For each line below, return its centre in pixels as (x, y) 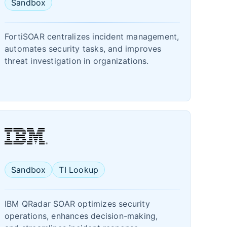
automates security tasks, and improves (83, 49)
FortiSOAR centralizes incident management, (92, 36)
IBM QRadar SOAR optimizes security (77, 204)
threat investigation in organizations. (77, 61)
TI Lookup (79, 170)
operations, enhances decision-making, (81, 216)
